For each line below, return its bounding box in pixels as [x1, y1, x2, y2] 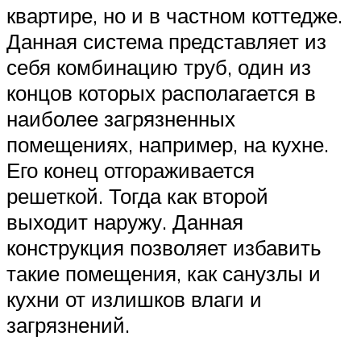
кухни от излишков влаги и [6, 285, 262, 312]
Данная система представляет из [6, 27, 326, 54]
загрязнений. [6, 311, 130, 338]
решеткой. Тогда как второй [6, 182, 268, 209]
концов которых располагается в [6, 79, 316, 106]
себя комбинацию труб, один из [6, 53, 311, 80]
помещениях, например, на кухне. [6, 131, 329, 157]
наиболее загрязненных [6, 105, 235, 131]
